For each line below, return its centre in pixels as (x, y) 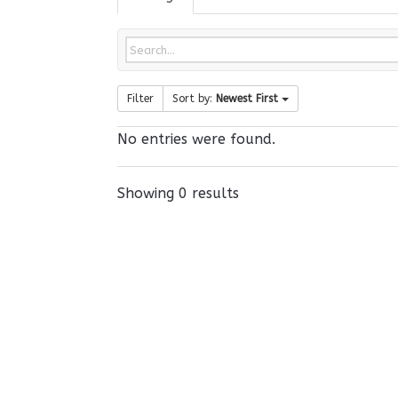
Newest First (247, 99)
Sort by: (194, 99)
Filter (140, 99)
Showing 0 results (178, 193)
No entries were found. (196, 139)
